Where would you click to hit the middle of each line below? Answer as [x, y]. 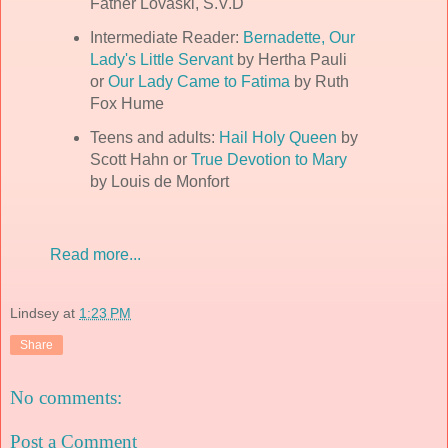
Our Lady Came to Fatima [198, 82]
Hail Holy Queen [277, 138]
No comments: [66, 398]
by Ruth [319, 82]
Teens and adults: [154, 138]
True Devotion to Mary [268, 160]
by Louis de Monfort [159, 182]
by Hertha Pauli [289, 60]
